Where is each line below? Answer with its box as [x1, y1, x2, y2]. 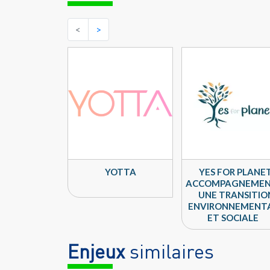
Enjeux [67, 239, 125, 263]
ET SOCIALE [207, 212, 259, 224]
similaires [125, 239, 214, 263]
